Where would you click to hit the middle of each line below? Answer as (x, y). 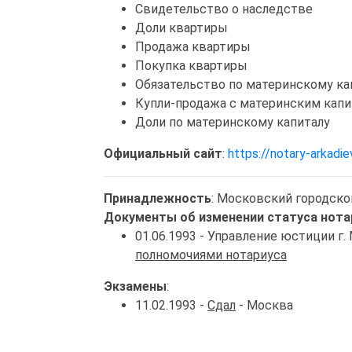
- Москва (264, 305)
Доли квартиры (181, 27)
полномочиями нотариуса (211, 255)
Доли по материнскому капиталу (233, 122)
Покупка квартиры (191, 65)
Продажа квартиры (193, 46)
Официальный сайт (163, 153)
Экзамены (135, 286)
